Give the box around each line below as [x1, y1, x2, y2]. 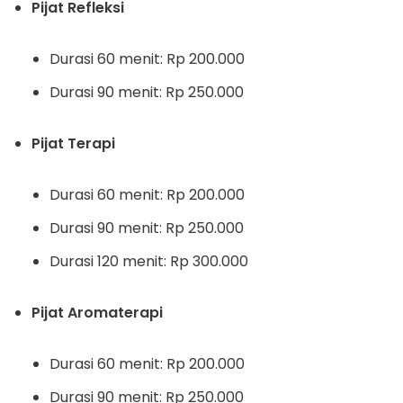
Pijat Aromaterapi [31, 302, 163, 323]
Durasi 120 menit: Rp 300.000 [49, 251, 248, 272]
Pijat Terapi [31, 133, 115, 154]
